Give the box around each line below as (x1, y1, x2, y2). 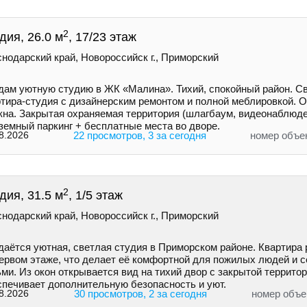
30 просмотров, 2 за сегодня (73, 288, 207, 300)
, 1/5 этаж (69, 188, 123, 203)
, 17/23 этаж (69, 30, 136, 45)
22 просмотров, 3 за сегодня (73, 130, 206, 142)
